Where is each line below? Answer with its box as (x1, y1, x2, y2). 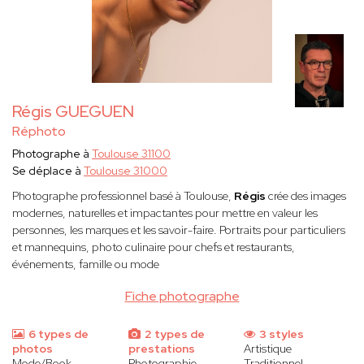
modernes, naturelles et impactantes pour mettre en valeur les (12, 206, 318, 221)
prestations (128, 341, 195, 357)
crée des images (268, 188, 346, 204)
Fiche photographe (124, 288, 240, 305)
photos (12, 341, 53, 357)
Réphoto (12, 123, 66, 141)
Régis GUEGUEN (12, 101, 134, 123)
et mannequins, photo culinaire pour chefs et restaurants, (12, 240, 295, 255)
